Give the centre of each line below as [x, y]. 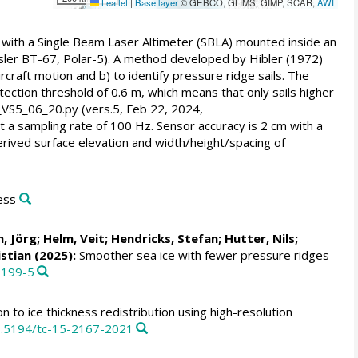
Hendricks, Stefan [164, 239]
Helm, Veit [74, 239]
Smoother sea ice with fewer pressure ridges [202, 255]
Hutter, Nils [259, 239]
